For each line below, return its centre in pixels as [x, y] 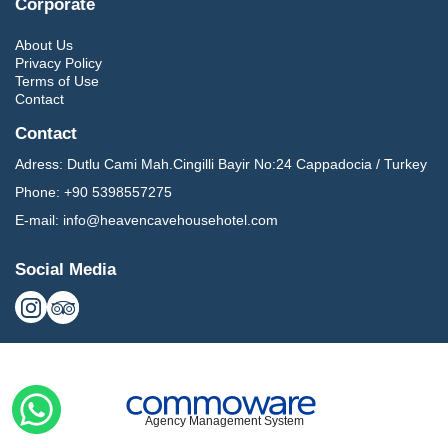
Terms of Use [57, 81]
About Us [44, 45]
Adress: [39, 164]
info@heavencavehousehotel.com [170, 220]
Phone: [37, 192]
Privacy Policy [58, 63]
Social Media [65, 269]
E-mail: [37, 220]
